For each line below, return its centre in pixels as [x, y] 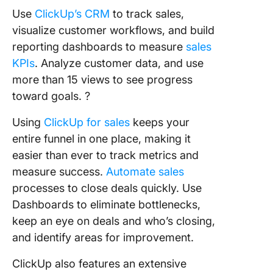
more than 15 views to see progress [102, 79]
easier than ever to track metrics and [105, 155]
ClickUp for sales [87, 122]
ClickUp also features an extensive [99, 263]
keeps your [160, 122]
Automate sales [145, 171]
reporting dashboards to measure [99, 46]
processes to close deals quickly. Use [107, 188]
